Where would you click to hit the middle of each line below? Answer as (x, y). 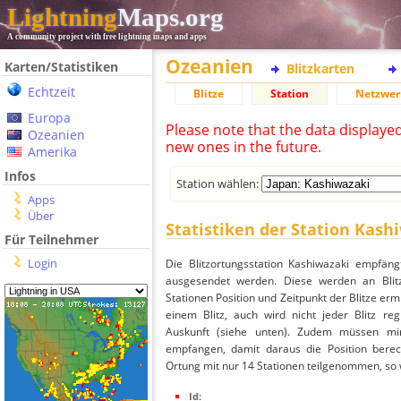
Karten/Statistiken (61, 67)
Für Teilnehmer (51, 239)
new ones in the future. (243, 147)
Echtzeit (51, 92)
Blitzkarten (320, 68)
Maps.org (171, 17)
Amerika (52, 152)
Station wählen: (219, 183)
